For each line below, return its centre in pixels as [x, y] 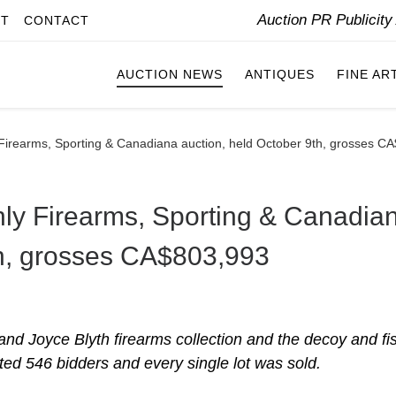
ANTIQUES [280, 75]
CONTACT [57, 20]
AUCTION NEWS [170, 75]
